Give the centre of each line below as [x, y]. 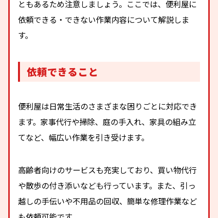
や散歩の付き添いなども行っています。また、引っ [107, 185]
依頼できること [63, 71]
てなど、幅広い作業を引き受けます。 [84, 137]
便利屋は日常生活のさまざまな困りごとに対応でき [108, 106]
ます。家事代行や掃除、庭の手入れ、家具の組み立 [107, 122]
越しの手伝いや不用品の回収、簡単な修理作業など [108, 201]
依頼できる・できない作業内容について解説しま [104, 19]
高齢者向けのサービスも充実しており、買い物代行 [108, 170]
